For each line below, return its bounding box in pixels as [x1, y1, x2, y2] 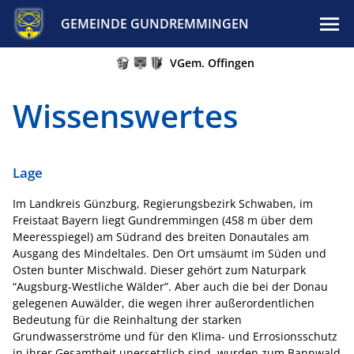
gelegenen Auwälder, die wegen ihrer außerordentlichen [13, 296, 314, 311]
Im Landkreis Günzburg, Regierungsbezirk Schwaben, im [13, 196, 313, 211]
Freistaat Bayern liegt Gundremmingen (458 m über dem [13, 213, 313, 228]
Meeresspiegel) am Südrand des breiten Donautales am [13, 229, 309, 244]
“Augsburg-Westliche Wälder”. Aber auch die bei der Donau [13, 279, 328, 294]
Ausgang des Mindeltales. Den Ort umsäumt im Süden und [13, 246, 326, 261]
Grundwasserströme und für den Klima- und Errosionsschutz [13, 329, 337, 344]
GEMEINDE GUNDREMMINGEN [60, 15, 249, 32]
